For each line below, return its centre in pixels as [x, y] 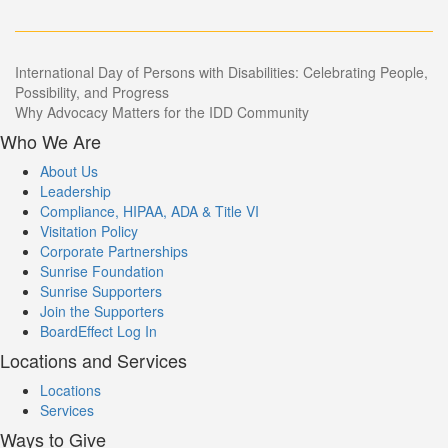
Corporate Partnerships [114, 251]
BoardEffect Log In [98, 331]
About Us [69, 171]
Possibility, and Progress [92, 92]
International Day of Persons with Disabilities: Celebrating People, [221, 72]
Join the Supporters [102, 311]
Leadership [75, 191]
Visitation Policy [89, 231]
